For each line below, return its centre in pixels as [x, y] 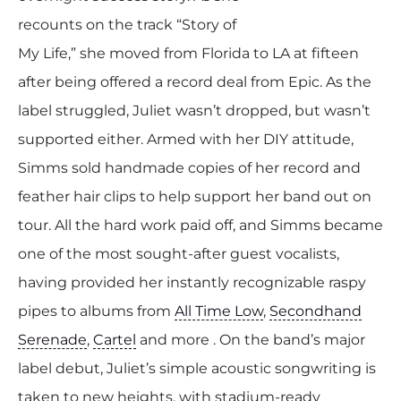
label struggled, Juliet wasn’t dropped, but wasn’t [194, 110]
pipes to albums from [96, 311]
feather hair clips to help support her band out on [195, 196]
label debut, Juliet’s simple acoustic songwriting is [197, 368]
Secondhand [316, 311]
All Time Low [219, 311]
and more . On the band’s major [251, 339]
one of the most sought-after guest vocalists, [179, 253]
